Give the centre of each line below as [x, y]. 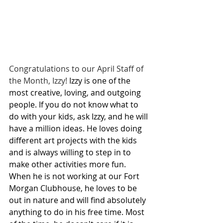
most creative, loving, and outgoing [76, 93]
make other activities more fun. [68, 164]
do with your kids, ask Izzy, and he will [79, 116]
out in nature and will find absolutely [78, 200]
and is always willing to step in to [71, 152]
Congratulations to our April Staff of [77, 69]
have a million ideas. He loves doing [76, 128]
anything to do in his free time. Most [78, 212]
